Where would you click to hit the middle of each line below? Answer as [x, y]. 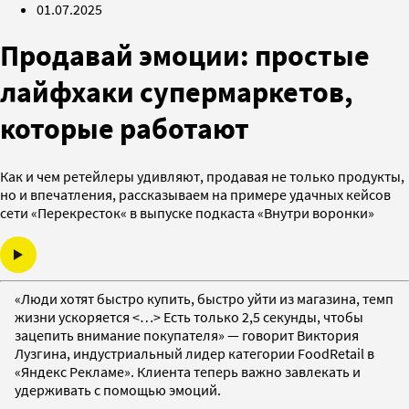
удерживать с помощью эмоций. [118, 389]
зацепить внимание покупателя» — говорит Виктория [187, 335]
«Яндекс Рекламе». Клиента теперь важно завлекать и [188, 371]
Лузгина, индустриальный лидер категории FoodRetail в [194, 353]
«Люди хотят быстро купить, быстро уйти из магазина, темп [204, 298]
